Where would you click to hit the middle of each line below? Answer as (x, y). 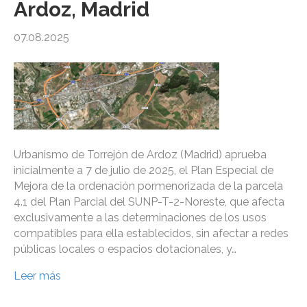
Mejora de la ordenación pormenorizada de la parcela (148, 186)
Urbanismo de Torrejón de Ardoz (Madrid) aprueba (140, 155)
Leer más (37, 276)
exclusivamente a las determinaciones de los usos (140, 218)
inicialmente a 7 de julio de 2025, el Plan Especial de (144, 171)
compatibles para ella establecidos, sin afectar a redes (151, 234)
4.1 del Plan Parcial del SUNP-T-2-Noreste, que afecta (149, 202)
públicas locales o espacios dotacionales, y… (125, 249)
